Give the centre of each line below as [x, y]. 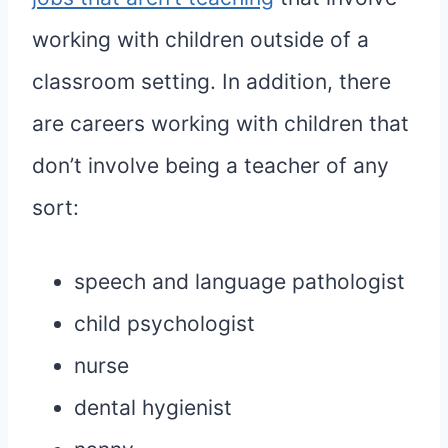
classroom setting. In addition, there [211, 82]
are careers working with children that [220, 124]
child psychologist [164, 324]
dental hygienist [153, 408]
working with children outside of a [200, 40]
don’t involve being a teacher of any [210, 166]
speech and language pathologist [239, 282]
